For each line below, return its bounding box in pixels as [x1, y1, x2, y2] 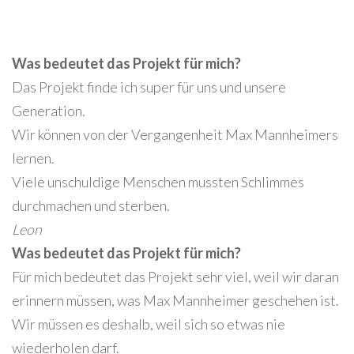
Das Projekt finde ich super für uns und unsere [12, 77, 286, 96]
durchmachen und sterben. [12, 196, 170, 214]
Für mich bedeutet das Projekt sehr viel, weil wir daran [12, 267, 339, 285]
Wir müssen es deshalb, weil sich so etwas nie [12, 314, 285, 333]
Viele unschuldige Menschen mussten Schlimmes [12, 172, 304, 190]
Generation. [12, 101, 85, 119]
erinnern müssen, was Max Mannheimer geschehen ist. [12, 291, 339, 309]
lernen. [12, 149, 55, 167]
